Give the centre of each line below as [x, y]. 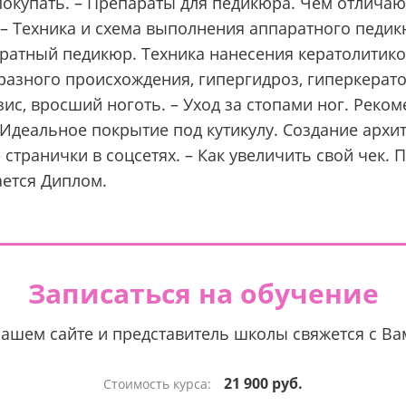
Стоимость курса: [159, 384]
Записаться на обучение [203, 293]
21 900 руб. [263, 383]
